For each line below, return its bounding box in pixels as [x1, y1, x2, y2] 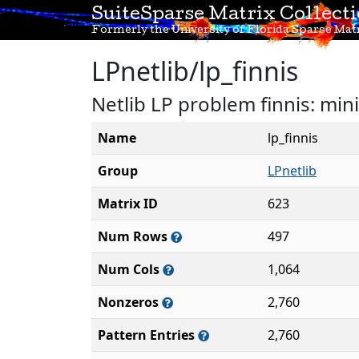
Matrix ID [98, 195, 158, 212]
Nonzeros [98, 293, 162, 311]
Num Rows [98, 228, 171, 245]
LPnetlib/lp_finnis [91, 54, 298, 88]
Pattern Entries [98, 326, 198, 344]
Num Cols [98, 260, 163, 278]
